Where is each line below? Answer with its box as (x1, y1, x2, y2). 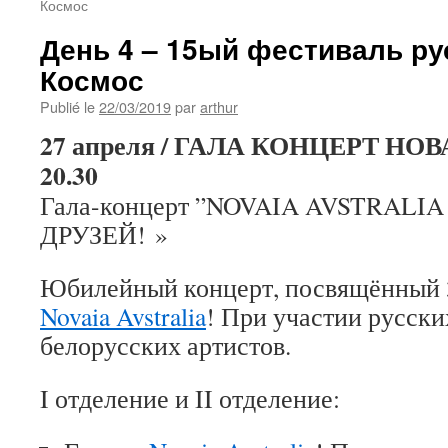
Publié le (40, 96, 95, 117)
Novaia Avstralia (40, 299, 206, 333)
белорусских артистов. (40, 328, 291, 362)
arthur (200, 96, 238, 117)
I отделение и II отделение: (40, 381, 340, 415)
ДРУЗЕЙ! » (40, 217, 168, 251)
